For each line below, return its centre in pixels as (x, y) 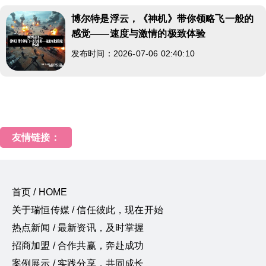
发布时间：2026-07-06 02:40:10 (138, 53)
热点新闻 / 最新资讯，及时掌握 (78, 228)
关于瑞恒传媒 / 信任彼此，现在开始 (88, 210)
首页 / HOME (40, 192)
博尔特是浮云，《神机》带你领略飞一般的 (163, 19)
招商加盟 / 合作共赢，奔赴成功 (78, 246)
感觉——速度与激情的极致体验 (139, 34)
